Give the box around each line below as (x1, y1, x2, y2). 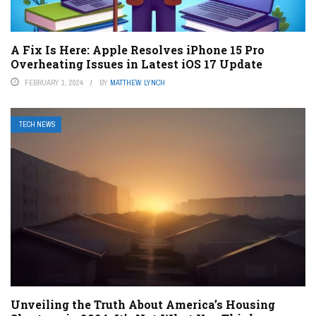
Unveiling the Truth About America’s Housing (11, 297, 275, 312)
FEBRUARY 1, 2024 (25, 77, 83, 87)
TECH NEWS (19, 119, 56, 129)
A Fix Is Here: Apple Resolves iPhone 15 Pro (11, 42, 265, 57)
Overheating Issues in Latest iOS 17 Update (11, 56, 262, 71)
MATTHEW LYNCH (110, 77, 165, 87)
